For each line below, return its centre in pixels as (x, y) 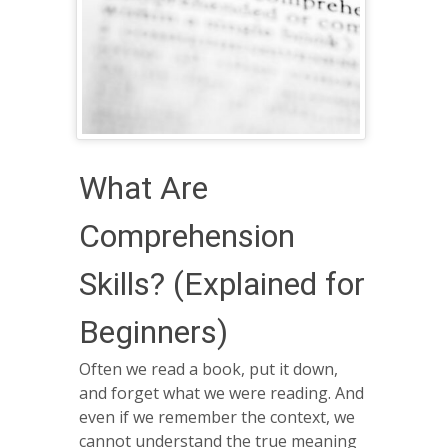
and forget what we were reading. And (221, 393)
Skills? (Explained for (222, 283)
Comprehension (187, 235)
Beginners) (153, 331)
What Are (143, 187)
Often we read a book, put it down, (208, 369)
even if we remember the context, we (217, 417)
